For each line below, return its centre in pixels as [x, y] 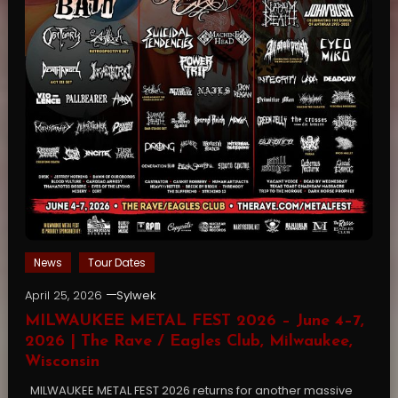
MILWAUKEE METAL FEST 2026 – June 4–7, [194, 322]
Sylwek [136, 296]
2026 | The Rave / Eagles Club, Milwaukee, [188, 342]
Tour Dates [116, 263]
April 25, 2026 [63, 296]
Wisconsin [62, 362]
